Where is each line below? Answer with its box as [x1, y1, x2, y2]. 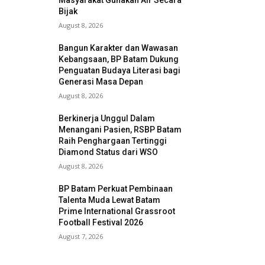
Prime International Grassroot [59, 206, 176, 216]
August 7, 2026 [59, 232, 104, 241]
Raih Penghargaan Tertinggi [59, 136, 167, 146]
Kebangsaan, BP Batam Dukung [59, 54, 179, 64]
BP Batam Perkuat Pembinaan [59, 184, 173, 194]
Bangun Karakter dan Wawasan [59, 43, 179, 53]
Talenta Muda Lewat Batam [59, 195, 161, 205]
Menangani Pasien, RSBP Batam [59, 125, 182, 135]
